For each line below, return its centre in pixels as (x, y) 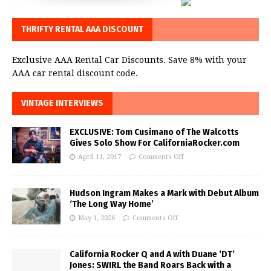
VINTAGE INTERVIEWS (62, 103)
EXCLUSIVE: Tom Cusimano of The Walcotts (154, 132)
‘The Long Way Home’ (112, 204)
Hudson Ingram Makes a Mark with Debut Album (164, 194)
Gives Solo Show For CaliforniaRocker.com (155, 143)
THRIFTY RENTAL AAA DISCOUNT (82, 30)
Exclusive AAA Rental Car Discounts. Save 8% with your (129, 60)
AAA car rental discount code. (75, 73)
